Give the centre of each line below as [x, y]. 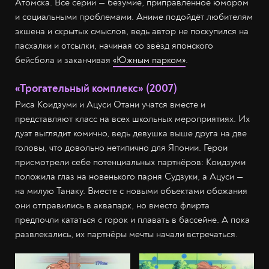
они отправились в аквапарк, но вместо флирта [112, 205]
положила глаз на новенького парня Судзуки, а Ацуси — [129, 176]
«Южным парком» [149, 60]
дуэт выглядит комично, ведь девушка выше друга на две [131, 133]
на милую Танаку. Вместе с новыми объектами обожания [131, 191]
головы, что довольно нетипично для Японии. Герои [121, 147]
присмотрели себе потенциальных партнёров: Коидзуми [130, 162]
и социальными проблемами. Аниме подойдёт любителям [134, 17]
